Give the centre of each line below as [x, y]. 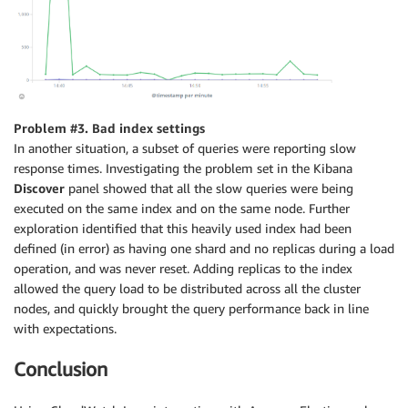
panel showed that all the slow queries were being [209, 188]
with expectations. [65, 328]
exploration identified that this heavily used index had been [183, 228]
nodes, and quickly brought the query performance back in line [191, 308]
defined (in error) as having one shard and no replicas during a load [204, 248]
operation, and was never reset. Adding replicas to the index [183, 268]
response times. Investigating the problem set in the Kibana [183, 168]
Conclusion [61, 370]
